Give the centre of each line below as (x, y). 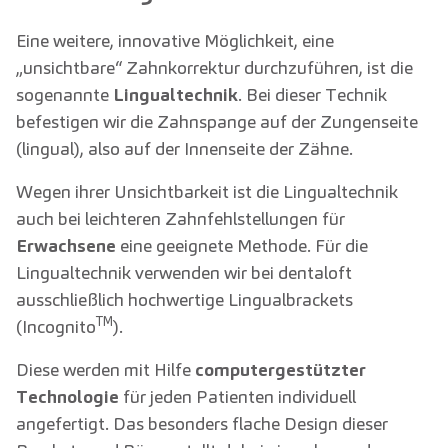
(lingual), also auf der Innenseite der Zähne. (186, 149)
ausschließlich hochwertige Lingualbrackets (184, 300)
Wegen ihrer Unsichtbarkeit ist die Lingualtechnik (207, 192)
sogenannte (64, 95)
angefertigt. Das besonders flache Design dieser (202, 424)
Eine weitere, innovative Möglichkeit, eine (175, 41)
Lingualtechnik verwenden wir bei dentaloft (184, 273)
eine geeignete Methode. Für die (242, 246)
